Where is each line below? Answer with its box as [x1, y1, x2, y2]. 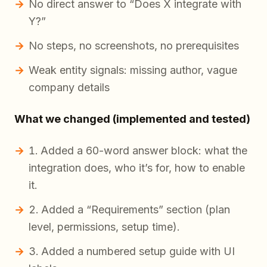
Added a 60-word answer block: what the [41, 144, 247, 157]
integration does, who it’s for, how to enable [29, 162, 245, 175]
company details [29, 81, 110, 94]
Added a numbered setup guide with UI [41, 245, 235, 258]
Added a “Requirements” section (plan [41, 203, 230, 216]
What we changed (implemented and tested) [14, 113, 250, 126]
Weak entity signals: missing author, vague [29, 64, 237, 77]
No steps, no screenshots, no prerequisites [29, 39, 239, 52]
